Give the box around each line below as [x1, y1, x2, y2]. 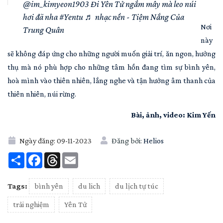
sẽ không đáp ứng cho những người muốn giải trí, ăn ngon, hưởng [7, 49, 216, 58]
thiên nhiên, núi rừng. [7, 89, 76, 98]
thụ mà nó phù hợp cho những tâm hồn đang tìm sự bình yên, [7, 62, 216, 71]
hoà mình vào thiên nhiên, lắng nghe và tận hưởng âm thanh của [7, 76, 216, 85]
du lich [78, 181, 100, 190]
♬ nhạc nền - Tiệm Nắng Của [85, 11, 184, 22]
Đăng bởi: [110, 136, 143, 145]
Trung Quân [23, 24, 64, 35]
